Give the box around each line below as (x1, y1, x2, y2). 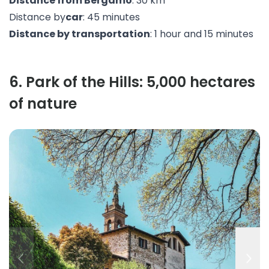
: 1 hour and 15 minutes (150, 27, 253, 41)
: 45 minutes (83, 10, 140, 24)
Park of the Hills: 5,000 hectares (26, 72, 255, 92)
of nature (9, 94, 77, 113)
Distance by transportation (9, 27, 150, 41)
